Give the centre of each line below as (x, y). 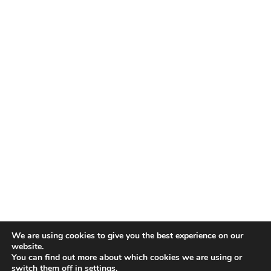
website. (28, 247)
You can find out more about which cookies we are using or (127, 257)
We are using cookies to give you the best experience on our (127, 236)
